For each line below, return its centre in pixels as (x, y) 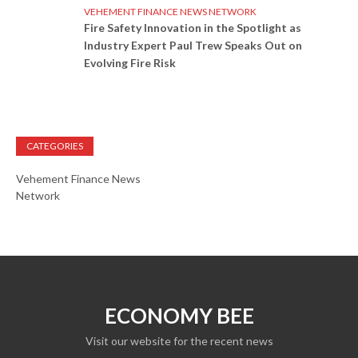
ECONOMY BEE (179, 315)
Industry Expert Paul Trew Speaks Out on (193, 45)
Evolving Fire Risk (130, 62)
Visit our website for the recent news (179, 340)
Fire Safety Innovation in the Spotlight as (193, 27)
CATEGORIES (55, 145)
